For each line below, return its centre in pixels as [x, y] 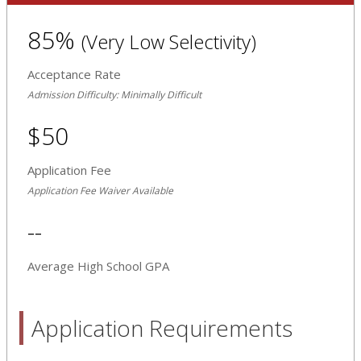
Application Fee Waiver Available [100, 190]
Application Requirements [162, 328]
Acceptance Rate [74, 74]
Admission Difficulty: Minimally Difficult [114, 94]
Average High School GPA [98, 266]
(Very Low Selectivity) [169, 41]
